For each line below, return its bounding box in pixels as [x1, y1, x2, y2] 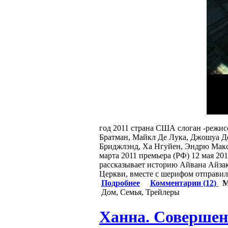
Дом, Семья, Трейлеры [101, 187, 180, 196]
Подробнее [101, 178, 140, 187]
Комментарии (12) [150, 178, 218, 187]
